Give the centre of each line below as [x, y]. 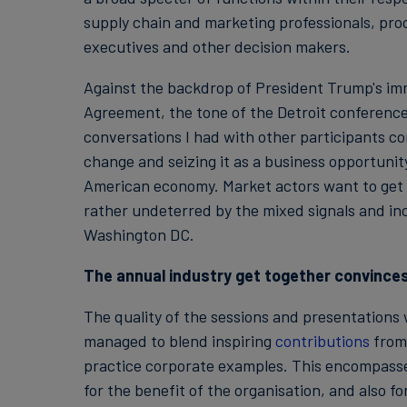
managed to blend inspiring [179, 341]
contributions [322, 341]
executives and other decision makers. [217, 46]
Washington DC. [139, 234]
